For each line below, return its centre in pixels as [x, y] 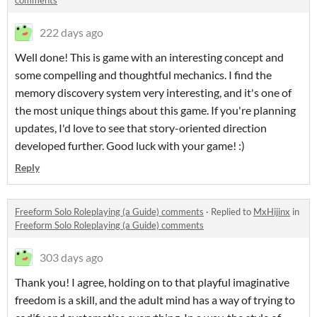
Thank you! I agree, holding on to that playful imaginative [152, 282]
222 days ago [71, 33]
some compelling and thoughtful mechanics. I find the [143, 75]
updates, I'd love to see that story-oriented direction [141, 128]
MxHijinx [272, 212]
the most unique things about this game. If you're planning [155, 110]
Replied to [232, 212]
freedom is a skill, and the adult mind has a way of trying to [155, 300]
